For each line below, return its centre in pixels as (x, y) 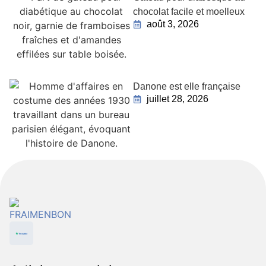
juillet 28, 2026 (177, 99)
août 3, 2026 (172, 24)
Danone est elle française (187, 86)
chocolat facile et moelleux (189, 12)
